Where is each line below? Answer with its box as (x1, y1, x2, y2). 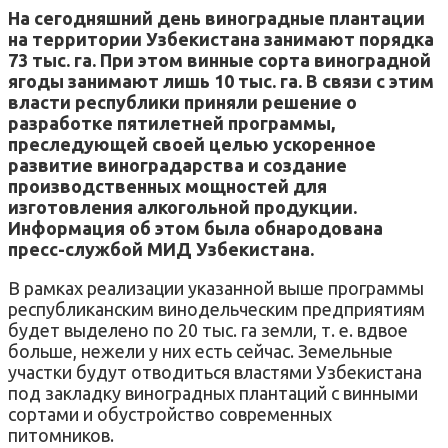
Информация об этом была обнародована (8, 217, 383, 238)
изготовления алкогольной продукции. (8, 196, 357, 217)
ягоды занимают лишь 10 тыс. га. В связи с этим (8, 70, 434, 91)
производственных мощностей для (8, 175, 327, 196)
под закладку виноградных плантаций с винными (8, 382, 418, 403)
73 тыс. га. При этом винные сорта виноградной (8, 49, 431, 70)
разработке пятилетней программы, (8, 112, 335, 133)
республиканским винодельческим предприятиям (8, 298, 425, 319)
